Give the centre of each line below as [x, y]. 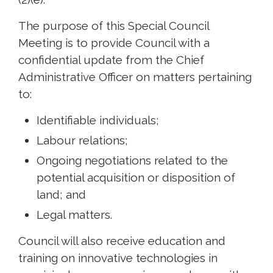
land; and [61, 194]
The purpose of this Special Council [114, 25]
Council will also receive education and [122, 240]
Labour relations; [82, 140]
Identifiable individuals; [98, 120]
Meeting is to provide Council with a [114, 42]
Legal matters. [74, 214]
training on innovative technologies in [118, 257]
